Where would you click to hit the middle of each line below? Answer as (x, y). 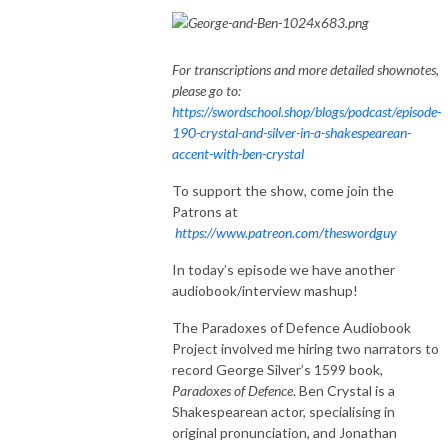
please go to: (206, 90)
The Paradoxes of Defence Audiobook (291, 327)
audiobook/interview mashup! (265, 290)
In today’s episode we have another (283, 269)
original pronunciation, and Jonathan (284, 432)
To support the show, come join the (283, 190)
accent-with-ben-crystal (238, 153)
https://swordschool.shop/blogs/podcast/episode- (306, 111)
